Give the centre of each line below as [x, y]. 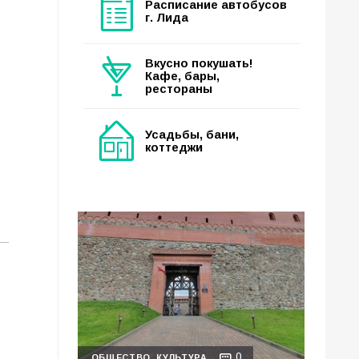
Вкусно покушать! [199, 63]
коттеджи [174, 147]
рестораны [179, 89]
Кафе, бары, [182, 76]
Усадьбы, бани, [192, 135]
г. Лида [167, 18]
